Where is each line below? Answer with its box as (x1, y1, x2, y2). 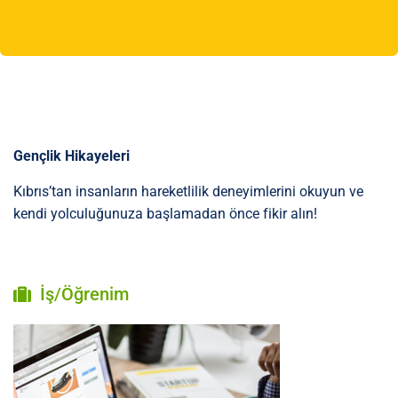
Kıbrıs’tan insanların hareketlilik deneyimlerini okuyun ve (13, 183, 363, 200)
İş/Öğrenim (40, 283, 129, 305)
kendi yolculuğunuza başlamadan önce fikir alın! (13, 205, 317, 222)
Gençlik (13, 147, 65, 164)
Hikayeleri (65, 147, 130, 164)
